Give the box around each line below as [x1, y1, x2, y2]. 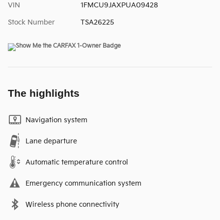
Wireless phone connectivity [26, 200, 119, 209]
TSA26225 [80, 18, 114, 27]
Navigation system [26, 116, 87, 125]
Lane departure [26, 137, 77, 146]
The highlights [8, 87, 80, 99]
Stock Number [8, 18, 55, 27]
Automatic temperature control [26, 158, 128, 167]
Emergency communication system [26, 179, 141, 188]
